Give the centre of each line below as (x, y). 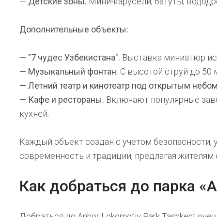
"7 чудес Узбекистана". (74, 57)
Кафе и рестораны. (66, 100)
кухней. (34, 114)
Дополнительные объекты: (74, 29)
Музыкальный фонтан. (73, 71)
